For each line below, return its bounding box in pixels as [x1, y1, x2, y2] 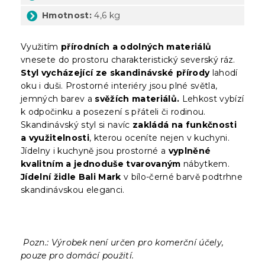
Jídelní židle [21, 171, 76, 182]
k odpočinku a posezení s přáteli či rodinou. [21, 106, 206, 117]
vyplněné [168, 145, 211, 156]
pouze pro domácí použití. [21, 250, 134, 261]
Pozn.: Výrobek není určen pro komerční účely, [21, 237, 224, 248]
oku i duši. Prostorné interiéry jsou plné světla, [21, 80, 218, 91]
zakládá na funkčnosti [132, 119, 237, 130]
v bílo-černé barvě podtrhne [121, 171, 243, 182]
